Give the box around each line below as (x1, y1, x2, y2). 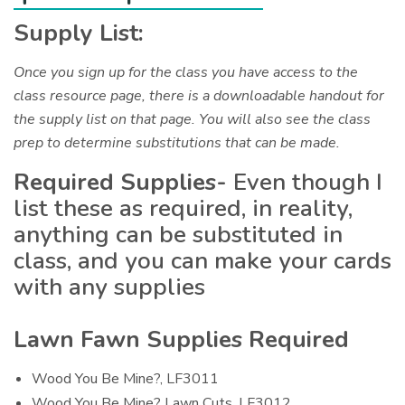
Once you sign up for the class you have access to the (14, 61, 359, 82)
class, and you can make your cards (14, 244, 391, 277)
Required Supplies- (14, 165, 227, 198)
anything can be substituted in (14, 218, 343, 250)
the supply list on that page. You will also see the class (14, 108, 372, 129)
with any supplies (14, 270, 205, 303)
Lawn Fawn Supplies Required (14, 323, 349, 355)
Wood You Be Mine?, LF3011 (32, 368, 219, 389)
